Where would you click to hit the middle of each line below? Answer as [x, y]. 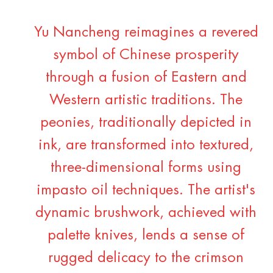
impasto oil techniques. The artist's [146, 190]
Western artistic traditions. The [146, 99]
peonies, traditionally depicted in [146, 122]
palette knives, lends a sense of [146, 235]
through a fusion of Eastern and [146, 77]
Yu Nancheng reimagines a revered [146, 32]
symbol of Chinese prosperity [146, 54]
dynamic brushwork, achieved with [146, 212]
